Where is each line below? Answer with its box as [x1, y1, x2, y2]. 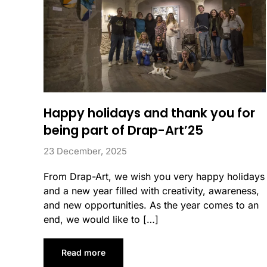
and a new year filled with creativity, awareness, [43, 184, 259, 197]
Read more [61, 247, 105, 257]
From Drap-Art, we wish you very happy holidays [43, 170, 265, 182]
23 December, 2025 [43, 145, 127, 157]
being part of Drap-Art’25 [43, 121, 203, 139]
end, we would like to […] [43, 213, 159, 225]
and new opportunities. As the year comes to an [43, 198, 259, 211]
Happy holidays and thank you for [43, 104, 255, 122]
